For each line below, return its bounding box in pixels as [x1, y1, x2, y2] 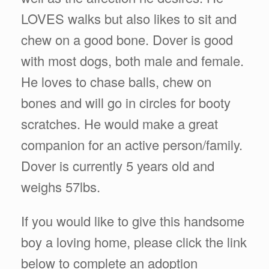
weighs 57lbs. [21, 177, 100, 196]
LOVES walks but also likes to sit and [21, 8, 237, 28]
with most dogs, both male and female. [21, 50, 244, 70]
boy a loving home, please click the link [21, 232, 247, 251]
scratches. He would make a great [21, 113, 218, 133]
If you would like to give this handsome [21, 211, 244, 230]
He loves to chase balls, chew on [21, 71, 211, 91]
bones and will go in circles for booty [21, 92, 231, 112]
